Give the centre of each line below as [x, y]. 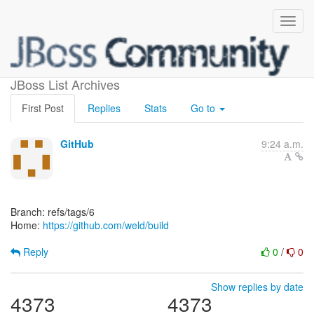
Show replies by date [257, 287]
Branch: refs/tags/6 [53, 212]
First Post [43, 108]
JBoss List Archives [65, 84]
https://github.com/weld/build [106, 225]
